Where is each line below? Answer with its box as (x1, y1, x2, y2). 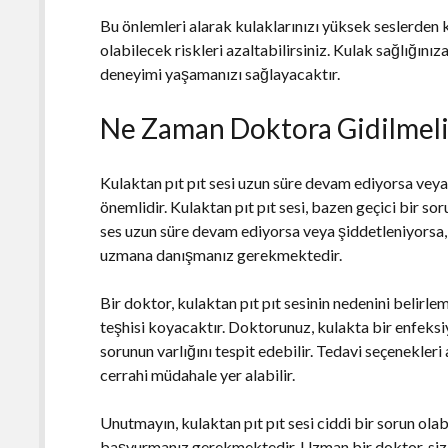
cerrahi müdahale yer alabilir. (100, 364, 296, 384)
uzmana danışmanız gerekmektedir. (100, 244, 343, 264)
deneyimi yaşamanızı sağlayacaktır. (100, 63, 341, 83)
